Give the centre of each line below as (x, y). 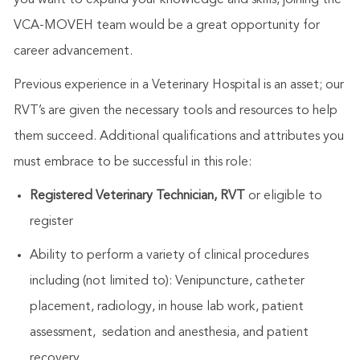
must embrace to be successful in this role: (132, 162)
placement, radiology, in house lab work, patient (166, 307)
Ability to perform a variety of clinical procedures (169, 255)
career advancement (71, 51)
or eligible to (283, 196)
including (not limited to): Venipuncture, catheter (167, 281)
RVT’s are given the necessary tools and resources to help (175, 110)
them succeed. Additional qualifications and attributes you (178, 136)
